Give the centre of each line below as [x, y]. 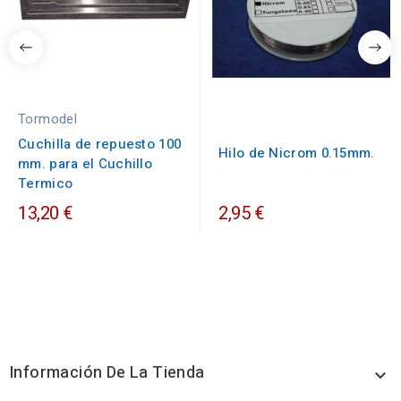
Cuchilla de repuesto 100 [100, 145]
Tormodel [48, 119]
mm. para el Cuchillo [85, 164]
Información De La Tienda [107, 373]
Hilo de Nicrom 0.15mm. [297, 154]
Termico [46, 184]
